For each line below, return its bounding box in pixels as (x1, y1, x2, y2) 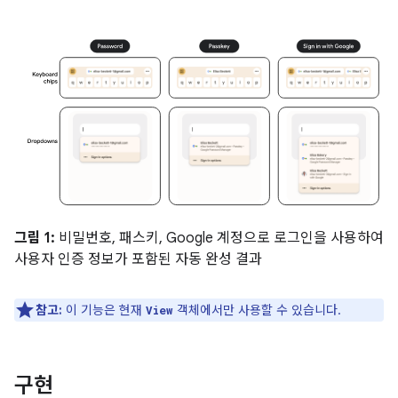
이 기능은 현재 (62, 302, 146, 318)
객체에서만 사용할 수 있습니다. (173, 302, 341, 318)
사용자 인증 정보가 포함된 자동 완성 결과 (14, 251, 262, 268)
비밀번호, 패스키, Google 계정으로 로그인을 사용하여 (55, 229, 384, 247)
